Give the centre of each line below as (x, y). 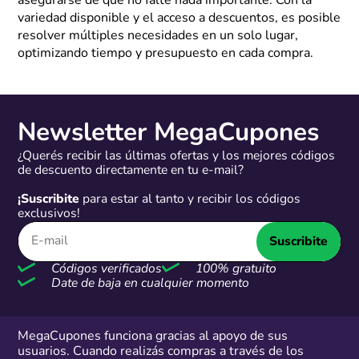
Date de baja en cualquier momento (149, 284)
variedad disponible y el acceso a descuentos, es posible (179, 18)
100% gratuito (234, 270)
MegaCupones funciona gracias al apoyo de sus (153, 336)
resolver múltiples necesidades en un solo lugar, (158, 36)
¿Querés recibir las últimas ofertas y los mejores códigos (177, 157)
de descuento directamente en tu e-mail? (131, 171)
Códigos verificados (105, 270)
